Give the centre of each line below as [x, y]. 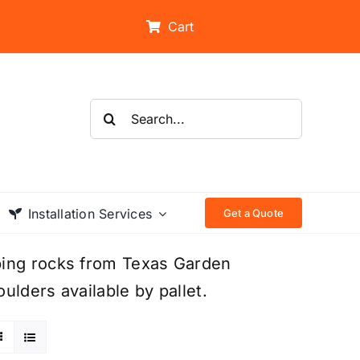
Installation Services [90, 213]
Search [117, 111]
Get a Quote [253, 213]
